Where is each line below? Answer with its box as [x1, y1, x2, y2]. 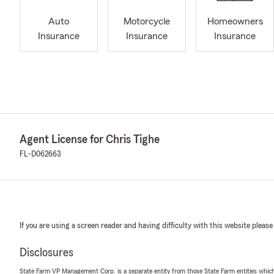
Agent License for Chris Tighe [20, 133, 160, 146]
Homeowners [207, 17, 263, 27]
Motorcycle [124, 17, 170, 27]
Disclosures [20, 246, 73, 259]
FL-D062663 [20, 150, 61, 158]
